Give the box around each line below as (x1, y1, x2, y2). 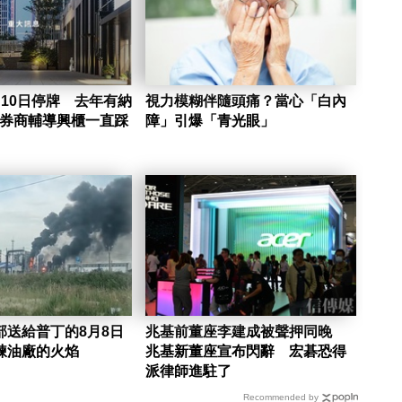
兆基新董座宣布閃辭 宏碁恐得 (144, 343, 346, 359)
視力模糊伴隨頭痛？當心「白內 (144, 92, 346, 109)
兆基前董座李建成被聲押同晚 (144, 323, 346, 339)
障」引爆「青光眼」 (144, 112, 275, 128)
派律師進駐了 (144, 363, 232, 379)
